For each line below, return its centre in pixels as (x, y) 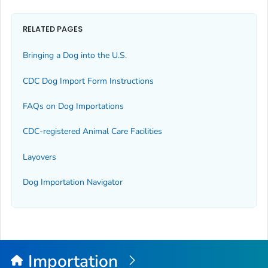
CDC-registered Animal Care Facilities (92, 132)
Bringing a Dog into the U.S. (75, 56)
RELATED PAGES (53, 29)
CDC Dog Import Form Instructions (88, 81)
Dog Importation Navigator (73, 182)
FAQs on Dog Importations (73, 106)
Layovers (39, 157)
